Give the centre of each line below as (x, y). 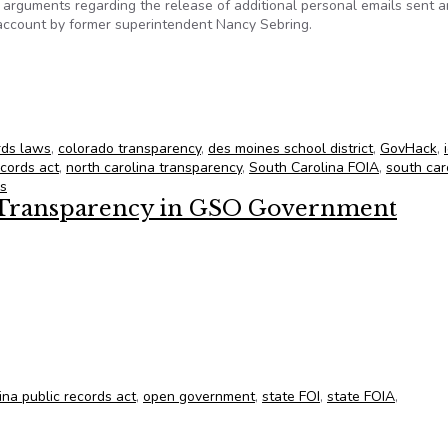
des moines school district (290, 148)
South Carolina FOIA (314, 167)
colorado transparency (129, 148)
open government (199, 396)
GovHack (408, 148)
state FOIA (361, 396)
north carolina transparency (154, 167)
